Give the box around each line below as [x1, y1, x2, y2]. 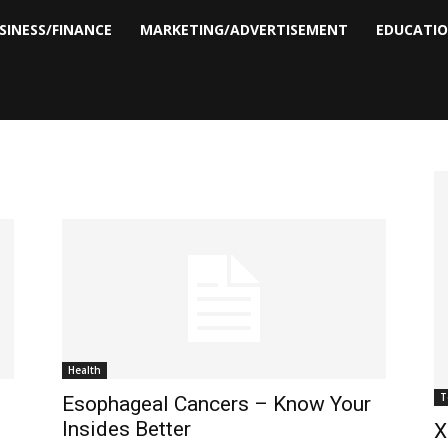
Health [68, 363, 101, 377]
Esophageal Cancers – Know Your [62, 392, 371, 416]
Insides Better [62, 417, 191, 441]
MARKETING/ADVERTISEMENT [140, 20, 349, 39]
